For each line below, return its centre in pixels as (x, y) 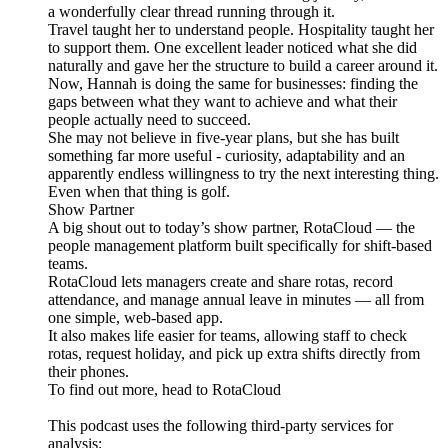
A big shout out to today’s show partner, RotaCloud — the (231, 228)
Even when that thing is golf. (139, 192)
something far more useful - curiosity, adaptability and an (226, 156)
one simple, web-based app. (135, 318)
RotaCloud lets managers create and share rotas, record (220, 282)
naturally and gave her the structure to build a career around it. (243, 66)
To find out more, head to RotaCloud (164, 390)
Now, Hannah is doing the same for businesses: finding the (233, 84)
